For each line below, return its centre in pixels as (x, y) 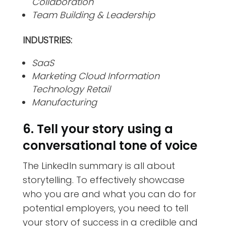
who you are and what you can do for (109, 194)
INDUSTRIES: (47, 40)
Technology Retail (71, 89)
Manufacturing (64, 102)
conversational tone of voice (111, 145)
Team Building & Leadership (93, 15)
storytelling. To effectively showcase (103, 180)
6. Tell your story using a (98, 129)
